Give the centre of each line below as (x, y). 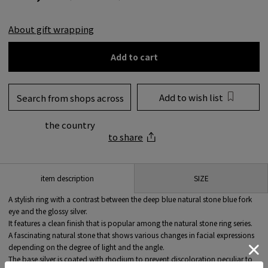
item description (67, 178)
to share (126, 136)
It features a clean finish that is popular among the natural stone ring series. (130, 223)
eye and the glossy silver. (48, 211)
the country (70, 124)
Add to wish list (191, 97)
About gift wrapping (51, 29)
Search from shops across (70, 98)
